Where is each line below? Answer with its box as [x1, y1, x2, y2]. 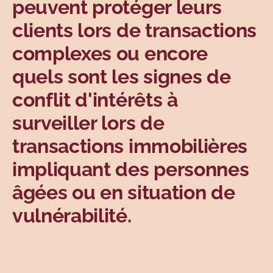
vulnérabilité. [12, 204, 132, 227]
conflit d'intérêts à [12, 88, 178, 112]
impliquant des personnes [12, 158, 249, 181]
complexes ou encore [12, 42, 208, 65]
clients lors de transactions [12, 19, 257, 42]
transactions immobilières [12, 135, 247, 158]
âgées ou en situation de [12, 181, 235, 204]
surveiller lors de [12, 112, 165, 135]
